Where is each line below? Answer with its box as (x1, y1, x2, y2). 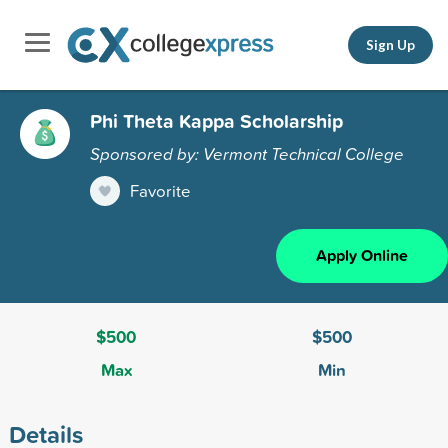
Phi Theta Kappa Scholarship (90, 106, 343, 135)
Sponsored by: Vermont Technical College (90, 141, 404, 165)
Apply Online (316, 243, 408, 267)
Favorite (130, 178, 191, 202)
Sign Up (366, 36, 415, 53)
